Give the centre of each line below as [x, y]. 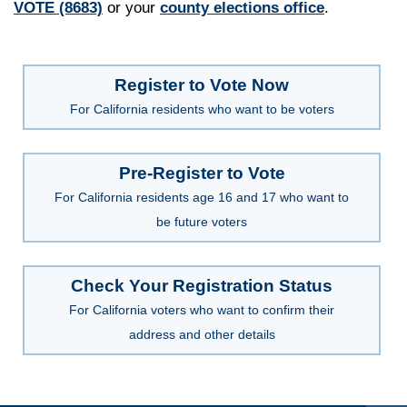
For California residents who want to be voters [202, 109]
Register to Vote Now [202, 84]
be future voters [202, 221]
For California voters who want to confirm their [202, 309]
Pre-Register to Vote [202, 173]
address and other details [202, 334]
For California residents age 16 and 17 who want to [202, 197]
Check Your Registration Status [202, 285]
